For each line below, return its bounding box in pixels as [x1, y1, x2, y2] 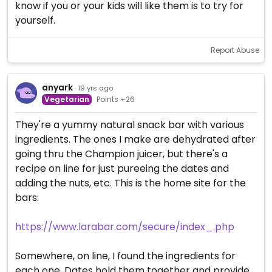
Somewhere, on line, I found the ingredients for [15, 249, 236, 263]
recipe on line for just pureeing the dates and [15, 161, 229, 175]
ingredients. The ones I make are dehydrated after [15, 132, 256, 146]
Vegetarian [44, 93, 89, 104]
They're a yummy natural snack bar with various [15, 118, 244, 132]
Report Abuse [211, 45, 259, 55]
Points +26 [96, 93, 135, 104]
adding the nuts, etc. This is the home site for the [15, 176, 246, 190]
